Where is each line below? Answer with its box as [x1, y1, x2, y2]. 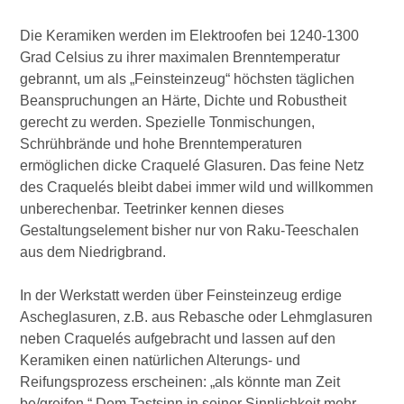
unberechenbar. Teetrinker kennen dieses [20, 201, 285, 216]
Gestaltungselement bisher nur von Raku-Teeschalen [20, 223, 360, 238]
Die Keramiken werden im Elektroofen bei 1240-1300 [20, 28, 360, 43]
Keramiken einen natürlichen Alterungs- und [20, 353, 301, 368]
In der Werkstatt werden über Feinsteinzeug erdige [20, 288, 343, 303]
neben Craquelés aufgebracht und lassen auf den [20, 331, 336, 346]
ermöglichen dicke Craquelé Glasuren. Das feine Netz [20, 158, 365, 173]
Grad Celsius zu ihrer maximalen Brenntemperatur [20, 50, 341, 65]
